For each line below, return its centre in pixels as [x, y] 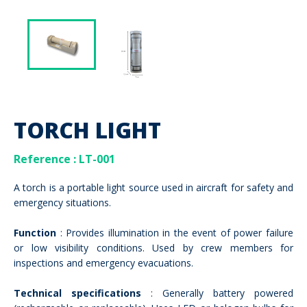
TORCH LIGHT [87, 130]
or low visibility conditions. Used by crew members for [153, 247]
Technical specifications [77, 293]
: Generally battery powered [217, 293]
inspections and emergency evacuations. [103, 262]
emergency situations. [62, 202]
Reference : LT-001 [64, 159]
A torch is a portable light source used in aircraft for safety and [153, 187]
